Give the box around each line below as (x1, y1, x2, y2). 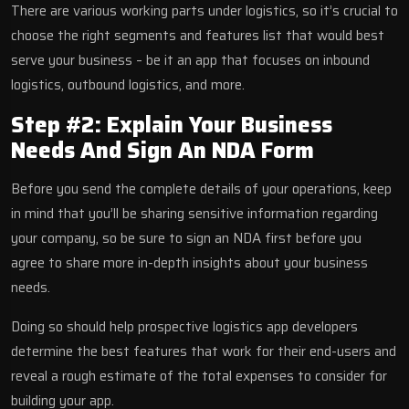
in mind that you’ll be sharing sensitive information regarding (11, 202, 378, 225)
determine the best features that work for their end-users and (11, 340, 396, 362)
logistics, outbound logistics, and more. (11, 73, 248, 96)
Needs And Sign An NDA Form (11, 132, 314, 168)
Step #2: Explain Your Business (11, 107, 332, 142)
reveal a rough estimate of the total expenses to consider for (11, 364, 387, 387)
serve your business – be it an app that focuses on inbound (11, 48, 370, 71)
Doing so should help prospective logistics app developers (11, 315, 358, 338)
